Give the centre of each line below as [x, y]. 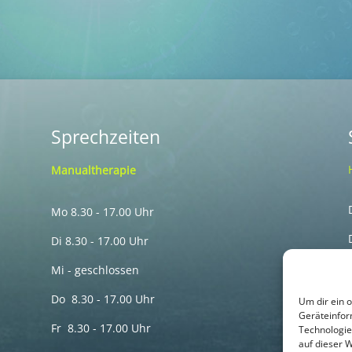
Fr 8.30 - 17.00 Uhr [101, 328]
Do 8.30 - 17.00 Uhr [103, 299]
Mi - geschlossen [95, 269]
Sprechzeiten [105, 136]
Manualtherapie [93, 170]
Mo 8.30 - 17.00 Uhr [102, 211]
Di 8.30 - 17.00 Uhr [99, 240]
